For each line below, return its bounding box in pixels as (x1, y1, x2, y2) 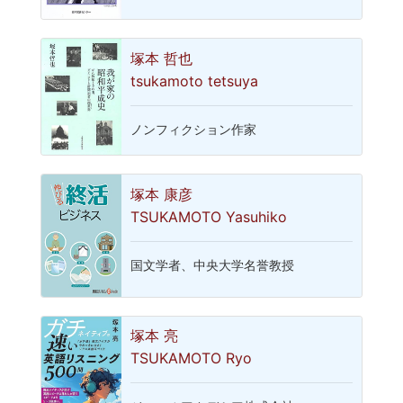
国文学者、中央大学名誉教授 (130, 257, 295, 273)
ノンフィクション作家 (130, 122, 257, 138)
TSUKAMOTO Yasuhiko (130, 207, 288, 226)
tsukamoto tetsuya (130, 72, 259, 91)
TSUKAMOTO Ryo (130, 349, 253, 368)
